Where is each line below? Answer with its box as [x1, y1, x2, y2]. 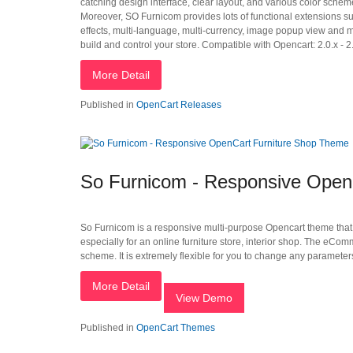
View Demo [176, 292, 232, 304]
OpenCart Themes [136, 322, 215, 333]
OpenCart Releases [136, 99, 221, 110]
